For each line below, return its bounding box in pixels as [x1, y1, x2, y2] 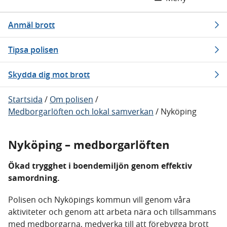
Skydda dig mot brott [8, 69, 90, 80]
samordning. [8, 172, 60, 183]
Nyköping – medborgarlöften [8, 137, 169, 153]
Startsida [8, 94, 43, 105]
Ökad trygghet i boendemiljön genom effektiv [8, 160, 192, 171]
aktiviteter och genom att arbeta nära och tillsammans [8, 206, 216, 217]
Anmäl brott [8, 19, 55, 30]
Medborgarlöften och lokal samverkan [8, 106, 154, 117]
